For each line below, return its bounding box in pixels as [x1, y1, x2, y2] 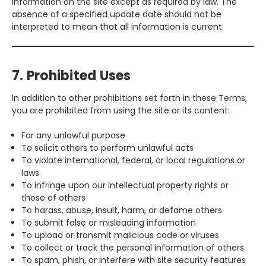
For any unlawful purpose [21, 129, 126, 141]
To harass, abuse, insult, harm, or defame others [21, 204, 223, 216]
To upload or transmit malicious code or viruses [21, 229, 220, 241]
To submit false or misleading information [21, 216, 197, 229]
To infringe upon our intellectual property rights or [21, 179, 229, 191]
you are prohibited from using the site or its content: [12, 104, 230, 116]
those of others [21, 191, 86, 204]
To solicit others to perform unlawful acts [21, 141, 194, 154]
